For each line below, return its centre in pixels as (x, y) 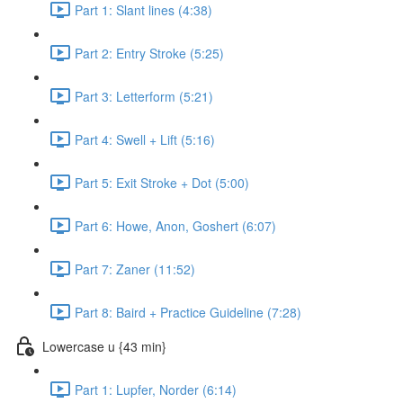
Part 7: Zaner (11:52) (135, 269)
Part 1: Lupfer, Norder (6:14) (156, 389)
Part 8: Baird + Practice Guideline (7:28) (188, 312)
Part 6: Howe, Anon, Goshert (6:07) (175, 225)
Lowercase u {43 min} (104, 346)
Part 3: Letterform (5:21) (144, 96)
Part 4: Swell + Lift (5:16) (145, 139)
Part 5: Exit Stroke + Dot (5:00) (162, 182)
